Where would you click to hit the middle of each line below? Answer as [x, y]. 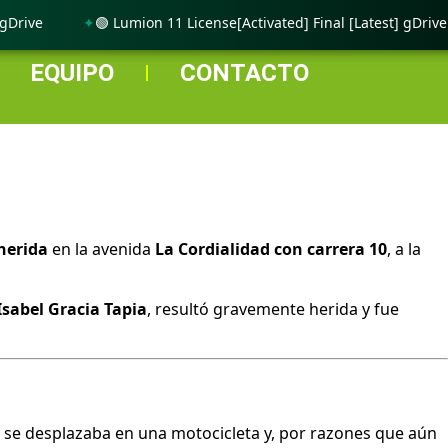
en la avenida [101, 248]
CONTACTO [245, 73]
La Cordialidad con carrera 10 [271, 248]
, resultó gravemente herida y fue [273, 308]
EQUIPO [72, 73]
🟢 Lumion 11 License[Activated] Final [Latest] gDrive [246, 22]
